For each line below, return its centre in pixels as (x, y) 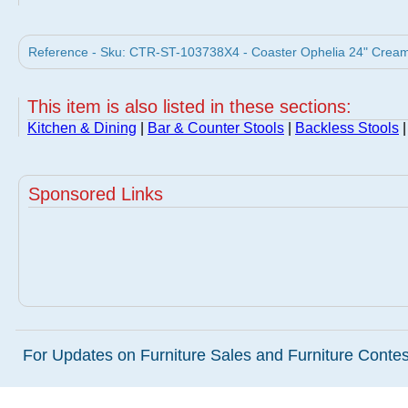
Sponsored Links (96, 194)
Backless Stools (347, 128)
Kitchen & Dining (82, 128)
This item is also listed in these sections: (189, 107)
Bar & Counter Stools (216, 128)
